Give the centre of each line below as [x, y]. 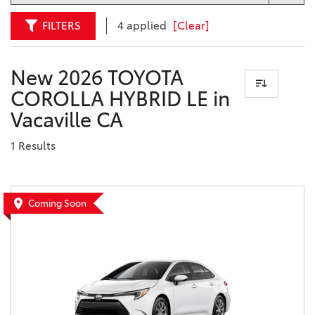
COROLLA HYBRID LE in [120, 99]
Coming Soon [57, 204]
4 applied [143, 26]
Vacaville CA [67, 121]
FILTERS [62, 26]
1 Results [33, 146]
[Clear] [191, 26]
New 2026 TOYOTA [97, 78]
